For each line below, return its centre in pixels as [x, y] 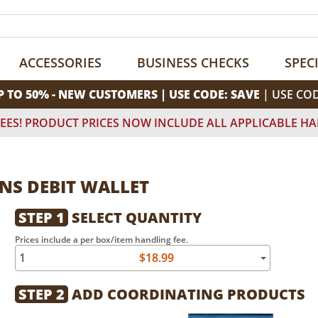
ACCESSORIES [60, 62]
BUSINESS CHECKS [193, 62]
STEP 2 [42, 294]
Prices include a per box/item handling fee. [102, 240]
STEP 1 [42, 218]
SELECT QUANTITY [135, 218]
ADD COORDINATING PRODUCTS [187, 294]
